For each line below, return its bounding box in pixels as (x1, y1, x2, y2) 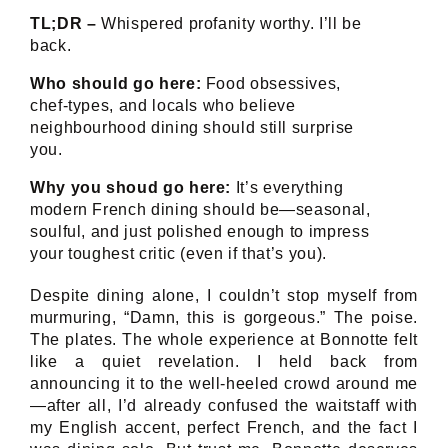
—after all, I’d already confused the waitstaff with (30, 396, 418, 414)
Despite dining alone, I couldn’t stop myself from (30, 286, 418, 304)
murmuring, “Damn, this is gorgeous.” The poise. (30, 308, 418, 326)
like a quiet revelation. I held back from (30, 352, 418, 370)
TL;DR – (30, 14, 97, 32)
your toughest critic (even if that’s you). (30, 244, 327, 262)
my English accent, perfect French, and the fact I (30, 418, 418, 436)
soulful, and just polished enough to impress (30, 222, 370, 240)
